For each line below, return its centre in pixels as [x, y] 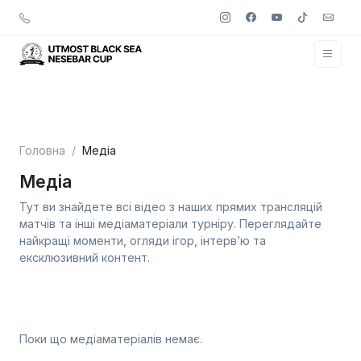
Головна [42, 150]
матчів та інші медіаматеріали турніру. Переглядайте [170, 224]
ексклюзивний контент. [85, 257]
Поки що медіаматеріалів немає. [111, 339]
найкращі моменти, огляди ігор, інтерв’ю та [143, 241]
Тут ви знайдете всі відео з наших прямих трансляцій [171, 207]
